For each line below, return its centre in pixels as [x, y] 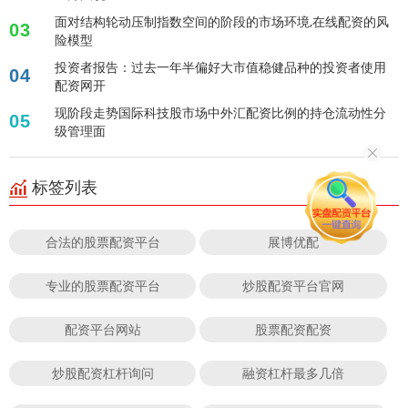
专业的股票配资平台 [102, 286]
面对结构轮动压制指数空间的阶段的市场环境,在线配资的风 [222, 22]
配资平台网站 [102, 330]
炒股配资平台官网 [294, 286]
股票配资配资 [294, 330]
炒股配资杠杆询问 [102, 373]
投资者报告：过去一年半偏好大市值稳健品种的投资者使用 [220, 67]
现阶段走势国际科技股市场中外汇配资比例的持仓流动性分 [220, 113]
